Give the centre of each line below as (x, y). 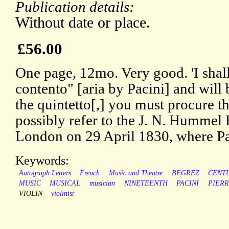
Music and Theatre (135, 173)
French (90, 173)
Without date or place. (83, 23)
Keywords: (42, 161)
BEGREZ (185, 173)
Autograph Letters (45, 173)
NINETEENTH (146, 184)
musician (102, 184)
